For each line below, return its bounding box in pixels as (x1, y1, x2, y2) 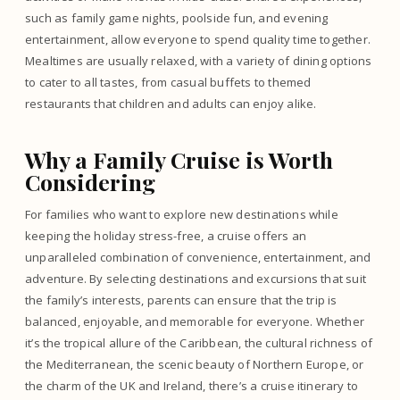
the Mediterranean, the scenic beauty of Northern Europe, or (25, 356, 364, 372)
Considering (25, 166, 155, 196)
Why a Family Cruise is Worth (25, 144, 333, 174)
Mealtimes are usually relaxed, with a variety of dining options (25, 53, 372, 69)
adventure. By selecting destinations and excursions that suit (25, 271, 367, 287)
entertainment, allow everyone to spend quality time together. (25, 31, 371, 47)
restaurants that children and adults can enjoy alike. (25, 96, 317, 112)
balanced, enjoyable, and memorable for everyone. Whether (25, 313, 365, 329)
